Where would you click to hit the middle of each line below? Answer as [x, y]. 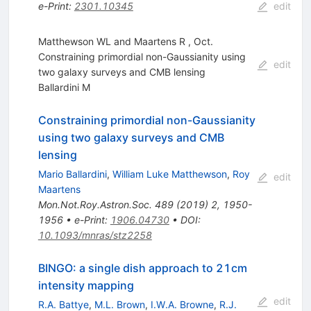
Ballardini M [64, 87]
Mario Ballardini [72, 174]
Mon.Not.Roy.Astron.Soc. [95, 204]
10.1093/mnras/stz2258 [95, 235]
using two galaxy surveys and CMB [131, 137]
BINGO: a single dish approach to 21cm [142, 268]
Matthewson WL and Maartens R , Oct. [125, 41]
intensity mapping [86, 285]
